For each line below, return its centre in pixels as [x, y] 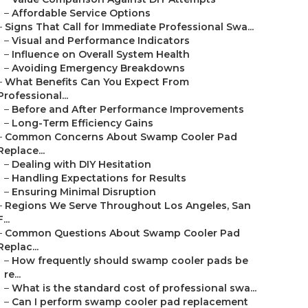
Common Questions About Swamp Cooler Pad [122, 233]
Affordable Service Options [81, 13]
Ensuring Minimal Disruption [84, 192]
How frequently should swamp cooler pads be [130, 261]
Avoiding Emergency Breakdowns [98, 68]
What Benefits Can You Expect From [97, 82]
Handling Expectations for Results [99, 178]
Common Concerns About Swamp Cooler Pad [121, 137]
